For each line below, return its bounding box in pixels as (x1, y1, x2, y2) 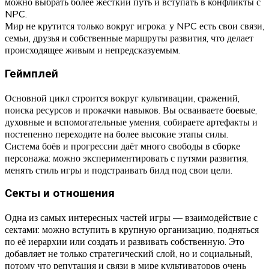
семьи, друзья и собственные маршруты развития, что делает (5, 32, 253, 44)
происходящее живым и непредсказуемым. (5, 44, 180, 56)
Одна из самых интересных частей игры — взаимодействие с (5, 211, 258, 224)
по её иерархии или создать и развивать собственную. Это (5, 235, 244, 248)
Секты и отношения (5, 187, 115, 201)
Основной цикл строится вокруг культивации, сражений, (5, 91, 240, 104)
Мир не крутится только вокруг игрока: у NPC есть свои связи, (5, 20, 264, 32)
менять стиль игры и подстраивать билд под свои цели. (5, 163, 232, 176)
